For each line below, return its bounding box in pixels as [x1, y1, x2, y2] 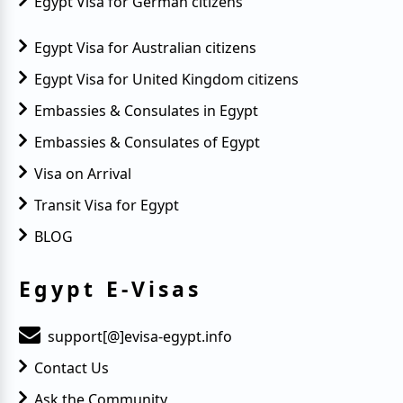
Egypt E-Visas [18, 273, 202, 303]
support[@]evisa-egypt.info [47, 326, 232, 346]
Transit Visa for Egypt [33, 194, 179, 215]
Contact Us [33, 357, 109, 378]
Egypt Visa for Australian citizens [33, 37, 256, 58]
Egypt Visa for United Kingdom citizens [33, 68, 299, 89]
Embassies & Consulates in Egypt [33, 100, 258, 121]
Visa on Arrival [33, 163, 131, 184]
